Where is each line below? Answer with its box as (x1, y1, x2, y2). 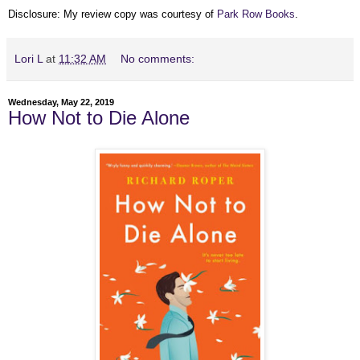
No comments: (121, 51, 195, 65)
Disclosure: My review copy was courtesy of (8, 7, 217, 20)
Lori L (14, 51, 43, 65)
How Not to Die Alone (8, 106, 190, 129)
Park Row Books (217, 7, 295, 20)
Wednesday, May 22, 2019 (8, 96, 114, 107)
